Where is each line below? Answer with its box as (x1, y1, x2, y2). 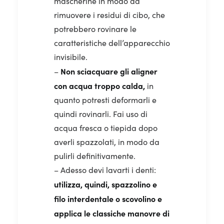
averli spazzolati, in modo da (54, 136, 159, 147)
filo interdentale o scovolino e (54, 192, 162, 204)
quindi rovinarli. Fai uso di (54, 108, 147, 119)
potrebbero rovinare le (54, 23, 136, 34)
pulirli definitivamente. (54, 150, 135, 161)
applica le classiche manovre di (54, 207, 169, 218)
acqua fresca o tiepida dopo (54, 122, 157, 133)
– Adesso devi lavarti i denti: (54, 164, 156, 175)
